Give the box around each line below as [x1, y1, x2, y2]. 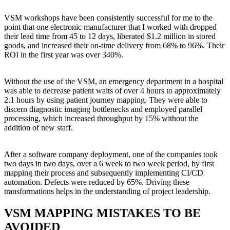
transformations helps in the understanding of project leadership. [4, 186, 210, 196]
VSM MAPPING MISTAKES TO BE [4, 206, 201, 220]
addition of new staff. [4, 123, 73, 132]
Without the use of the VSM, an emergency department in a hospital [4, 76, 223, 86]
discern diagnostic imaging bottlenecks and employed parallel [4, 104, 202, 113]
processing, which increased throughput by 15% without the [4, 113, 198, 123]
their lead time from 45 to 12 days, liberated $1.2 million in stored [4, 31, 216, 41]
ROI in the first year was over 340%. [4, 50, 123, 59]
